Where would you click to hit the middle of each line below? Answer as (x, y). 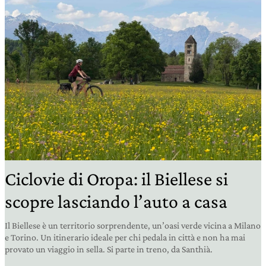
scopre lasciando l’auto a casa (116, 202)
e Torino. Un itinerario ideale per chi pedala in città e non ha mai (125, 237)
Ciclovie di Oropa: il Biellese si (116, 179)
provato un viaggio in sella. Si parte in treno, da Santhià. (109, 249)
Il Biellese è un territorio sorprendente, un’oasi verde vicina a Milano (133, 226)
